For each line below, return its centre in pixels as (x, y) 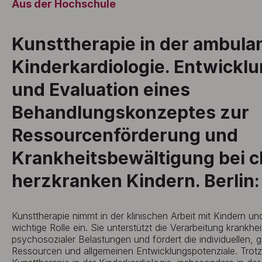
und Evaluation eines (101, 89)
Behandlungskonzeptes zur (130, 112)
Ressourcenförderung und (125, 135)
